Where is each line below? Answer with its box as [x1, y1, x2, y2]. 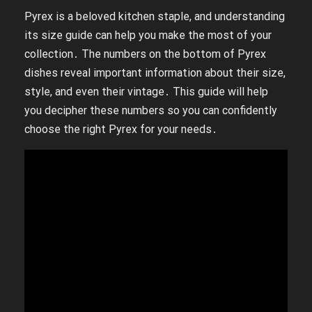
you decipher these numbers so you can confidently [24, 104, 277, 117]
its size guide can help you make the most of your [24, 29, 272, 42]
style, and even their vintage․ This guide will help [24, 85, 268, 98]
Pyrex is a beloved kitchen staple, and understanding [24, 10, 285, 23]
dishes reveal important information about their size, [24, 66, 286, 79]
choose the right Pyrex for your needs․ [24, 123, 217, 136]
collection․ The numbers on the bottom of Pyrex [24, 47, 266, 61]
